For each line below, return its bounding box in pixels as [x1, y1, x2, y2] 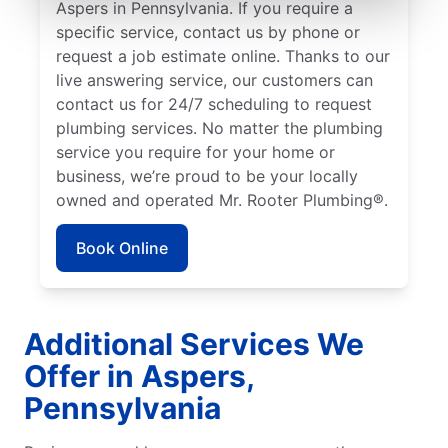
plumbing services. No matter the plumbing [56, 117, 383, 138]
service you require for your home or [56, 141, 335, 162]
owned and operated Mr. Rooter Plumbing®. [56, 189, 388, 210]
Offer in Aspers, [24, 357, 254, 394]
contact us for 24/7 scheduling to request [56, 93, 372, 114]
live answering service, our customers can [56, 69, 373, 90]
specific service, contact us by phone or [56, 21, 360, 42]
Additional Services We [24, 325, 364, 362]
